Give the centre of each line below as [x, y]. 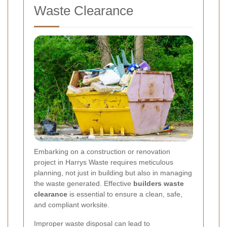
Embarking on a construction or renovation [102, 152]
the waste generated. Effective [84, 184]
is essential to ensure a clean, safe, [125, 194]
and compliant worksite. [72, 205]
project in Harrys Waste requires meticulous [104, 162]
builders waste [159, 184]
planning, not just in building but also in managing [113, 173]
